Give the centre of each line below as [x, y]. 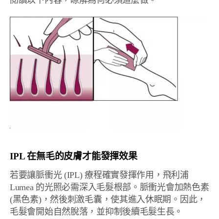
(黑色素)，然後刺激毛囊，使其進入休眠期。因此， [108, 199]
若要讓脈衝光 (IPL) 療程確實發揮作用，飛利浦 [99, 175]
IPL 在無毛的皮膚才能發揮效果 [74, 156]
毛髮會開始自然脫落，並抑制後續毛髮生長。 [97, 212]
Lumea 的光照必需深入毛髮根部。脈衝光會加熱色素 [109, 187]
